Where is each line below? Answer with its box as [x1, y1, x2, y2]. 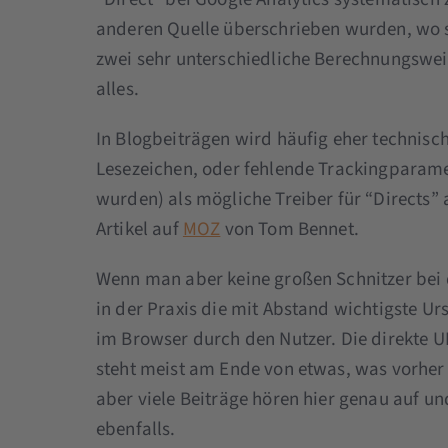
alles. [95, 75, 139, 103]
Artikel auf [95, 215, 183, 243]
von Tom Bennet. [220, 215, 359, 243]
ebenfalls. [95, 415, 176, 443]
